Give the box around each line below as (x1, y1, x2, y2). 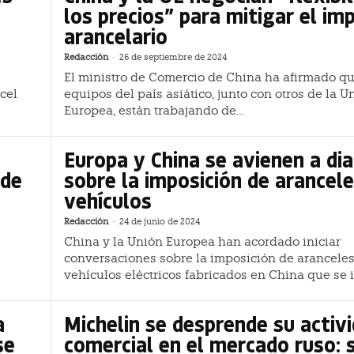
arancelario (64, 22, 168, 51)
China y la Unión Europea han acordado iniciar (64, 234, 341, 249)
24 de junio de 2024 (119, 216, 200, 227)
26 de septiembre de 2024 (119, 52, 227, 63)
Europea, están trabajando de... (64, 104, 243, 119)
